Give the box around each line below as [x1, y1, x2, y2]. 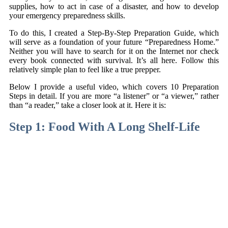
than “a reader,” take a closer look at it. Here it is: [9, 100, 166, 109]
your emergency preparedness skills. [9, 11, 125, 20]
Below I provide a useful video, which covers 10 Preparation [9, 82, 219, 91]
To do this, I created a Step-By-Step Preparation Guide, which [9, 28, 219, 37]
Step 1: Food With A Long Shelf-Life [9, 120, 200, 133]
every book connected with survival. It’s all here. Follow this [9, 55, 219, 65]
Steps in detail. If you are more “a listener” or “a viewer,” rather [9, 91, 219, 100]
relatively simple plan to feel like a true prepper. [9, 65, 161, 74]
